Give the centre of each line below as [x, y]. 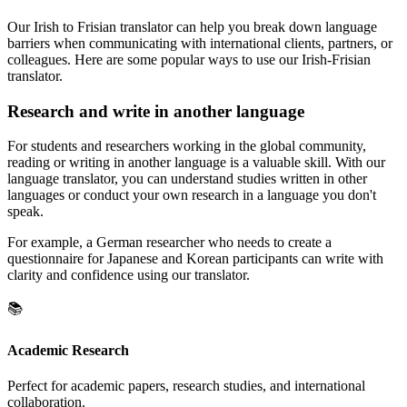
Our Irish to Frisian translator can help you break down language [192, 26]
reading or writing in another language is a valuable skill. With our [196, 163]
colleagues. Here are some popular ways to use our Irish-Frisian [189, 59]
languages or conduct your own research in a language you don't [192, 195]
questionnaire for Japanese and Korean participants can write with [195, 259]
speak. [25, 212]
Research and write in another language [156, 111]
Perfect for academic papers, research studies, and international [186, 385]
